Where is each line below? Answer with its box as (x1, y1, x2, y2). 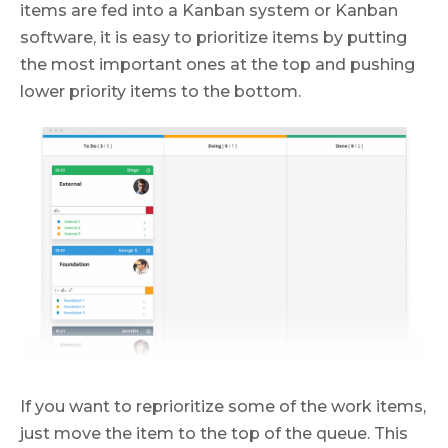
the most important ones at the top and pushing (20, 55, 415, 75)
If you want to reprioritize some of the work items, (20, 397, 426, 417)
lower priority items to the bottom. (20, 82, 301, 102)
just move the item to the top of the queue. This (20, 424, 408, 444)
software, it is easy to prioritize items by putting (20, 28, 407, 48)
